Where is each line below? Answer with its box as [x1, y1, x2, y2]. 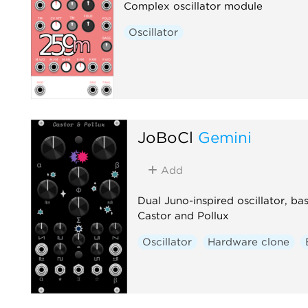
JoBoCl [137, 127, 193, 146]
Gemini [197, 127, 252, 146]
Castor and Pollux [137, 209, 229, 222]
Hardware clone [208, 235, 290, 248]
